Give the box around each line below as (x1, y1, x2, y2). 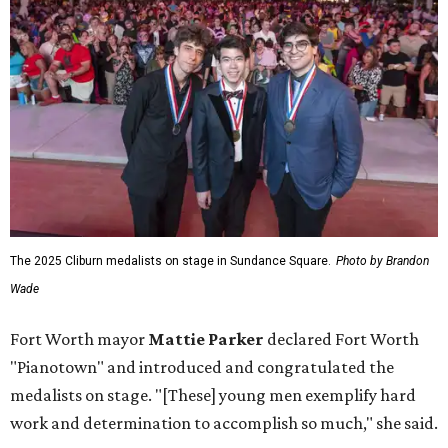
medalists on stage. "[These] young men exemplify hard (10, 385, 416, 406)
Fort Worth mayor (10, 329, 148, 350)
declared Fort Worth (264, 329, 419, 350)
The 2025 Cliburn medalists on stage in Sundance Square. (10, 254, 331, 269)
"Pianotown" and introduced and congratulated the (10, 357, 394, 378)
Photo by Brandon (336, 254, 429, 269)
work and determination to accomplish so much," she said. (10, 413, 438, 434)
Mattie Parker (148, 329, 264, 350)
